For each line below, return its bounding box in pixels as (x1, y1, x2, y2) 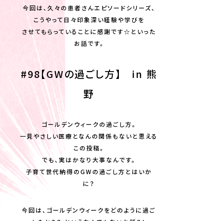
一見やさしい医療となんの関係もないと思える (20, 132, 158, 140)
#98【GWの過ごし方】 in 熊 (20, 67, 157, 81)
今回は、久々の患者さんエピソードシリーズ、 (22, 3, 155, 12)
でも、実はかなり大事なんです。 (42, 155, 136, 164)
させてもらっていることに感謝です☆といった (22, 27, 156, 36)
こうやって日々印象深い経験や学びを (33, 15, 145, 24)
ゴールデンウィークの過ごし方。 (41, 120, 136, 128)
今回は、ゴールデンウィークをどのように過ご (22, 206, 156, 214)
